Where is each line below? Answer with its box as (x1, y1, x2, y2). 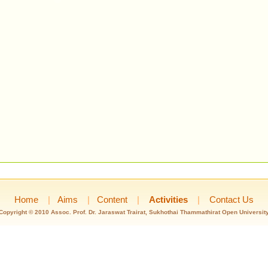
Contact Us (209, 194, 254, 205)
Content (97, 194, 127, 205)
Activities (149, 194, 190, 205)
